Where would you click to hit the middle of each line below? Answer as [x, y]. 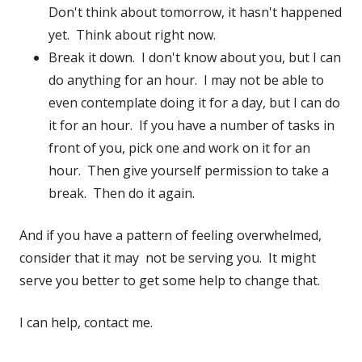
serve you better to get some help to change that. [170, 280]
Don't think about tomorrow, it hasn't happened [195, 12]
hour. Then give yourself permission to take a [189, 170]
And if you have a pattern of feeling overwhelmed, [170, 235]
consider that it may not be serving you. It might [168, 257]
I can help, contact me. [86, 322]
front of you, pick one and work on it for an [179, 147]
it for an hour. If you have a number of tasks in [192, 125]
